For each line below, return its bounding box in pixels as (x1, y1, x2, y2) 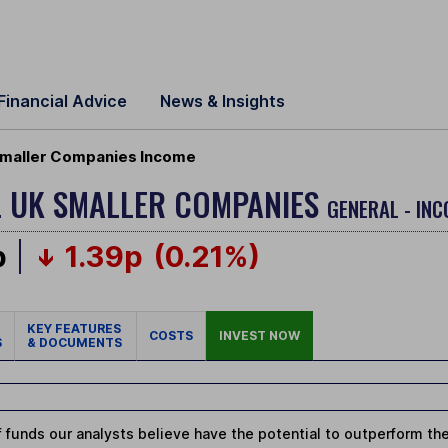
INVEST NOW (219, 328, 300, 344)
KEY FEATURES (27, 321, 124, 337)
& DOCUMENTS (27, 335, 122, 351)
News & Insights (160, 91, 285, 111)
